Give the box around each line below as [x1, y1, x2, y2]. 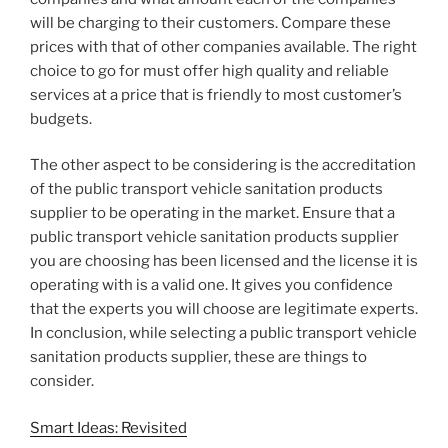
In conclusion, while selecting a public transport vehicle [30, 324, 417, 343]
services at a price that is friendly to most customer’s [30, 85, 402, 104]
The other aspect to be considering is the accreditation [30, 156, 416, 175]
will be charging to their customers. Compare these [30, 13, 391, 32]
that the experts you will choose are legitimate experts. [30, 300, 418, 319]
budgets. [30, 109, 92, 128]
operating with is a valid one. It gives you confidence [30, 276, 393, 295]
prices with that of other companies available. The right [30, 37, 417, 56]
